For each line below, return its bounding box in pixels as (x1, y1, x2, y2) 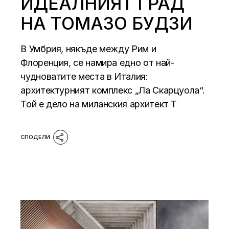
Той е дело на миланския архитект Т (20, 99, 177, 110)
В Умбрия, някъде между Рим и (20, 43, 156, 55)
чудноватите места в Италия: (20, 71, 148, 82)
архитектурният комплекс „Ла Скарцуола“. (20, 85, 205, 96)
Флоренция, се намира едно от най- (20, 57, 175, 68)
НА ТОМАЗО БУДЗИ (20, 13, 193, 34)
